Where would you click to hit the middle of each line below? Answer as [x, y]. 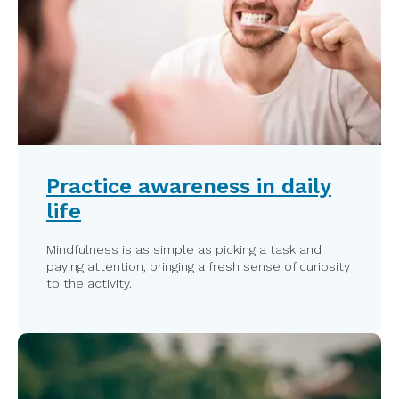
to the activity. [89, 284]
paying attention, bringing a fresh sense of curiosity [198, 267]
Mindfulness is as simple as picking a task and [184, 250]
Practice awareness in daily [189, 187]
